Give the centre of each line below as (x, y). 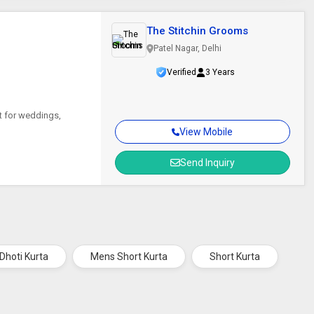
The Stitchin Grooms (197, 31)
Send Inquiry (207, 163)
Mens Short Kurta (129, 257)
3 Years (220, 72)
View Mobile (206, 132)
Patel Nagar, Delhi (187, 48)
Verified (182, 72)
